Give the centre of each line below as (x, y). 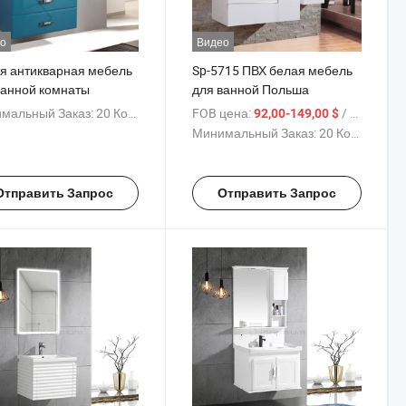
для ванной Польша (250, 89)
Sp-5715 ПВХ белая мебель (272, 70)
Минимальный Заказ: (254, 132)
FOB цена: (221, 112)
